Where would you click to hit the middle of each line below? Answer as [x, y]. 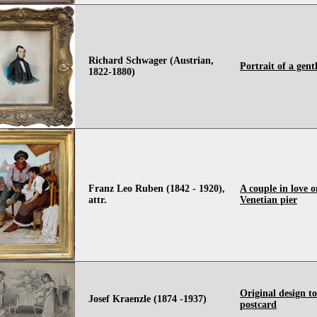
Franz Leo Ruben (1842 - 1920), [157, 189]
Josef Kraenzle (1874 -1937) [148, 299]
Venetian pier [269, 200]
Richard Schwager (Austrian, [151, 60]
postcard [258, 305]
